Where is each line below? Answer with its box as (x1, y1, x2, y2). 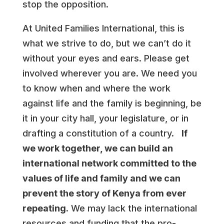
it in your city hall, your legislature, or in (22, 113, 188, 123)
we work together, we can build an (22, 143, 173, 153)
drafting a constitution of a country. (22, 128, 181, 138)
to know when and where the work (22, 83, 170, 93)
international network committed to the (22, 158, 196, 168)
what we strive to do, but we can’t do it (22, 38, 191, 48)
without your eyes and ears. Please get (22, 53, 189, 63)
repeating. (22, 203, 68, 213)
